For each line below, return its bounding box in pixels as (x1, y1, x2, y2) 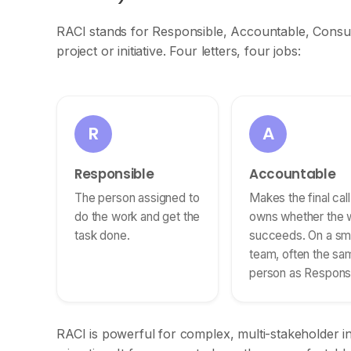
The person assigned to (74, 190, 200, 205)
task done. (74, 228, 130, 243)
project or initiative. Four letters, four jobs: (56, 43, 301, 59)
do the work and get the (74, 209, 201, 224)
